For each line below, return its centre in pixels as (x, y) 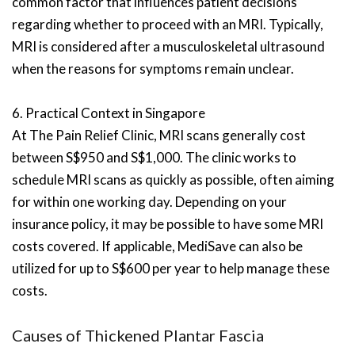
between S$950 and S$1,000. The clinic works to (154, 157)
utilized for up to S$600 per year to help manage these (171, 268)
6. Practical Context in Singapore (109, 113)
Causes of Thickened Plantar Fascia (138, 335)
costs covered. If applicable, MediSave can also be (157, 246)
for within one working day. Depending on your (149, 202)
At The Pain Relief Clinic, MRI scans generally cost (159, 135)
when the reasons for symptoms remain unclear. (153, 69)
